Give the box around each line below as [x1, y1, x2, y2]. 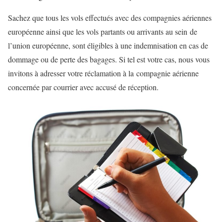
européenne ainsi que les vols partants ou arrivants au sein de [8, 26, 197, 37]
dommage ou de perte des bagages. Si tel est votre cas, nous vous [8, 54, 210, 65]
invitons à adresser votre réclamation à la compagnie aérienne [8, 68, 199, 79]
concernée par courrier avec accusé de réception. [8, 82, 159, 93]
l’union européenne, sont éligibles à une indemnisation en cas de [8, 40, 208, 51]
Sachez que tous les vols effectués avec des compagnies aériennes [8, 12, 212, 23]
